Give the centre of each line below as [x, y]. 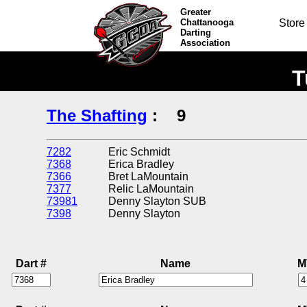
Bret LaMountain [151, 176]
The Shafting [97, 115]
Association [206, 43]
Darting [196, 33]
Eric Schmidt [142, 151]
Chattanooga [207, 22]
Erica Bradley [144, 164]
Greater [196, 12]
